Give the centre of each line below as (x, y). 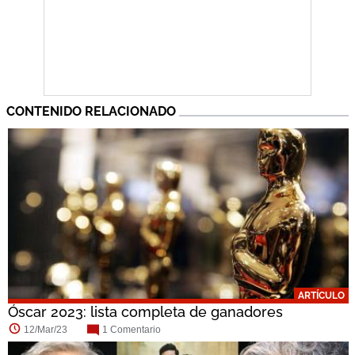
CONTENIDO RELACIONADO (91, 112)
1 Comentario (131, 329)
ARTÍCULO (321, 295)
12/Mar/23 (45, 329)
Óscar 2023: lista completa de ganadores (145, 311)
